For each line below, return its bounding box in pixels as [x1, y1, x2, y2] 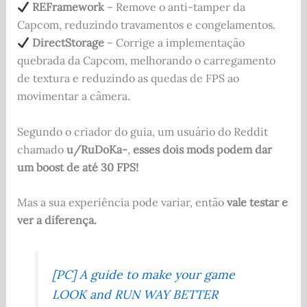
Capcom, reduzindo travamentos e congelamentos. [16, 18, 275, 32]
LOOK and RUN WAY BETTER [52, 286, 219, 303]
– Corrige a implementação [103, 36, 245, 50]
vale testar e [226, 195, 288, 210]
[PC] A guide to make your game [52, 267, 236, 283]
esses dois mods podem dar [132, 142, 272, 156]
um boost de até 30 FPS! [16, 160, 138, 174]
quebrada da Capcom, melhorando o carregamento [16, 53, 275, 68]
